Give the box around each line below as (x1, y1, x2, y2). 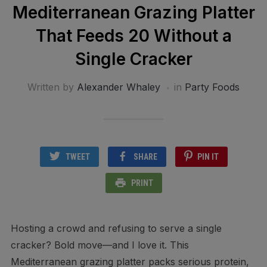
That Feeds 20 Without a (35, 26, 232, 46)
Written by (27, 81, 77, 94)
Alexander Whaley (77, 81, 160, 94)
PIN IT (197, 152, 219, 162)
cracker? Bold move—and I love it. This (10, 239, 189, 252)
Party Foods (185, 81, 240, 94)
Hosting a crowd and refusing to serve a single (10, 222, 222, 235)
